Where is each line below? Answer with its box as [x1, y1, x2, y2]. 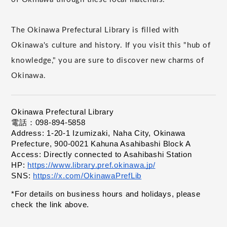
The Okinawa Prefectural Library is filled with [11, 26, 179, 34]
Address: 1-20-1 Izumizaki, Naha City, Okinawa [11, 129, 186, 137]
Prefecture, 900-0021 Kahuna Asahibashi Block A [11, 139, 191, 148]
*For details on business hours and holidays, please [11, 190, 201, 198]
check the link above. [11, 200, 90, 209]
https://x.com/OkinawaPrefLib [33, 171, 142, 180]
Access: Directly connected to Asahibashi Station [11, 150, 192, 159]
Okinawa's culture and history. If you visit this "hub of [11, 41, 211, 49]
